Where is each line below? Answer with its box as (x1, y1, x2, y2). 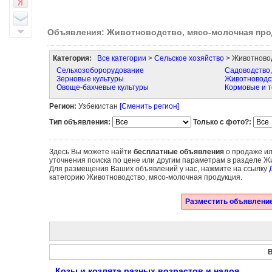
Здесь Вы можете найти (49, 148, 134, 156)
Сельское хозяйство (154, 54, 224, 63)
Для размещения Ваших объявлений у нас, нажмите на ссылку (49, 165, 269, 173)
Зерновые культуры (56, 75, 124, 83)
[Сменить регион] (119, 102, 179, 110)
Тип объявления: (49, 118, 110, 126)
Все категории (97, 54, 146, 63)
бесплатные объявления (133, 148, 224, 156)
